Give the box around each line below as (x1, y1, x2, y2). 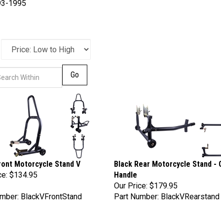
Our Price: (113, 175, 147, 185)
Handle (113, 164, 137, 174)
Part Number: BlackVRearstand (113, 186, 220, 196)
